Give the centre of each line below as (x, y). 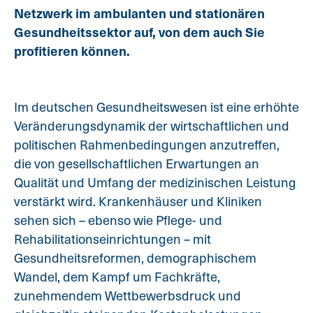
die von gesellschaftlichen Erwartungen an (137, 163)
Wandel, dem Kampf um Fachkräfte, (117, 277)
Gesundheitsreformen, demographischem (135, 258)
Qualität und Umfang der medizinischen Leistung (155, 182)
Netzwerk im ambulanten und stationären (139, 13)
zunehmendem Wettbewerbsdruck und (128, 296)
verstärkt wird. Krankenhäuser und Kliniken (138, 201)
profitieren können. (72, 51)
